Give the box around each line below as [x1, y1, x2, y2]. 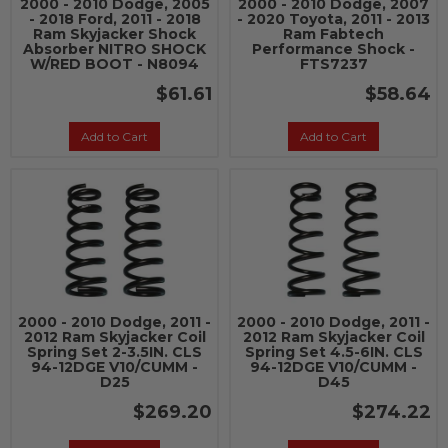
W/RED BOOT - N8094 [30, 55, 199, 73]
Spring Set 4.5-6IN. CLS [244, 343, 423, 361]
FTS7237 [299, 55, 368, 73]
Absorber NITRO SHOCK [23, 40, 206, 58]
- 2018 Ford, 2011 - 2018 [28, 10, 201, 28]
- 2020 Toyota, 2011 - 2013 [237, 10, 430, 28]
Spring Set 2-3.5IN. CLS [27, 343, 202, 361]
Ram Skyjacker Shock [33, 25, 196, 43]
